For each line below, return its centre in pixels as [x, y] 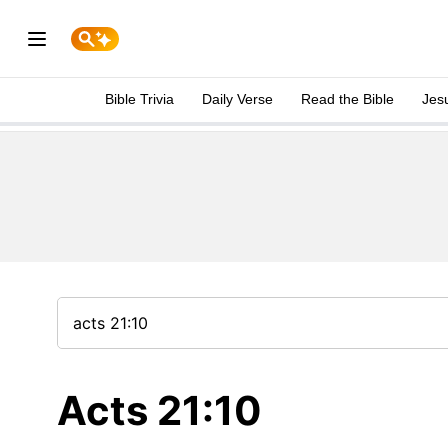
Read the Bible [347, 99]
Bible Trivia [139, 99]
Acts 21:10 [159, 410]
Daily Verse [237, 99]
